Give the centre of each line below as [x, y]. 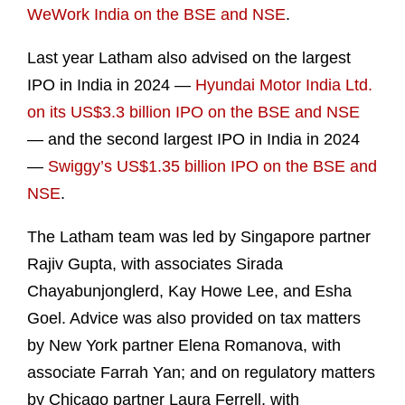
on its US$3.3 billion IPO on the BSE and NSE [193, 113]
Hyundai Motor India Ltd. [284, 85]
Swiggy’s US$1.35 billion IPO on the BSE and [212, 167]
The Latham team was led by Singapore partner [199, 237]
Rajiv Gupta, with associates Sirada [155, 264]
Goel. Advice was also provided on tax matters [194, 319]
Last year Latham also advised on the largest [189, 58]
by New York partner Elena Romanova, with [184, 346]
